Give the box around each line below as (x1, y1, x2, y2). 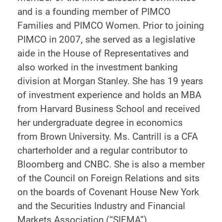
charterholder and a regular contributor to (17, 145, 188, 156)
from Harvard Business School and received (17, 103, 200, 114)
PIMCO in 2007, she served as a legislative (17, 34, 195, 45)
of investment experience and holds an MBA (17, 89, 201, 101)
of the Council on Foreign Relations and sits (17, 172, 200, 184)
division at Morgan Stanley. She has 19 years (17, 75, 203, 87)
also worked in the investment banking (17, 61, 178, 73)
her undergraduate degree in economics (17, 117, 183, 128)
